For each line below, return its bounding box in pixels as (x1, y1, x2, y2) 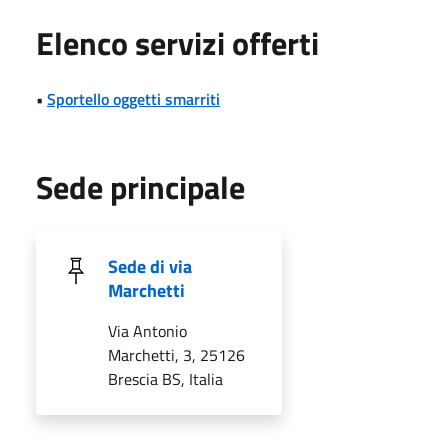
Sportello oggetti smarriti (47, 86, 220, 111)
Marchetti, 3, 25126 (108, 342, 245, 367)
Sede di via (108, 252, 192, 280)
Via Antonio (108, 318, 187, 343)
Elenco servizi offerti (36, 18, 319, 67)
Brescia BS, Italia (108, 366, 223, 391)
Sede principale (36, 162, 245, 211)
